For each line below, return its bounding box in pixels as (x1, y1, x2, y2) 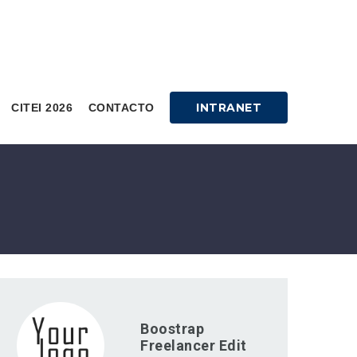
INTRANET (196, 100, 261, 115)
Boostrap (140, 320, 204, 337)
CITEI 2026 (11, 101, 73, 114)
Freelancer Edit (140, 336, 247, 354)
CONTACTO (88, 101, 155, 114)
